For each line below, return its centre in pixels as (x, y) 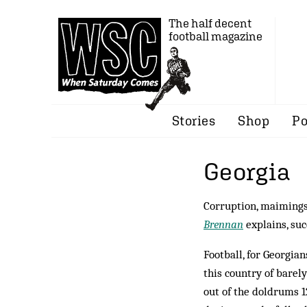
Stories (194, 121)
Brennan (223, 224)
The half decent (210, 23)
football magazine (216, 36)
